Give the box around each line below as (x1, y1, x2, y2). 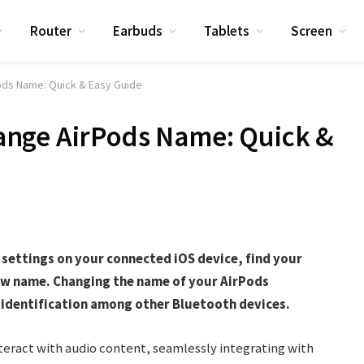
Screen (291, 21, 333, 40)
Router (30, 21, 72, 40)
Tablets (204, 21, 250, 40)
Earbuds (113, 21, 163, 40)
